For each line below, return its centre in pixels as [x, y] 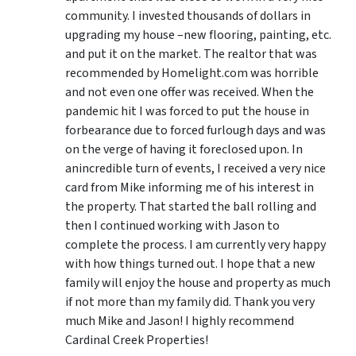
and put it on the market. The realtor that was [191, 54]
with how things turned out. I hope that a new [190, 263]
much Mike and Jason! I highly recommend [180, 321]
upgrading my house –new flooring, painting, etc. [198, 35]
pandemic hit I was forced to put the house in [187, 111]
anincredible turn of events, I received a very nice [195, 168]
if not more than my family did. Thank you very [190, 302]
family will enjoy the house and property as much [198, 282]
